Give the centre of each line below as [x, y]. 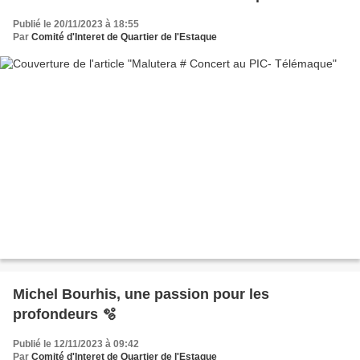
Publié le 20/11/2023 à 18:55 [76, 25]
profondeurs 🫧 [65, 314]
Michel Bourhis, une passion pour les [141, 294]
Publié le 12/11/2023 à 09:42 [76, 344]
